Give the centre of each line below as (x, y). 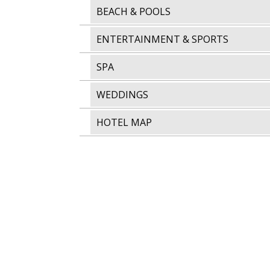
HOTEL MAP (124, 122)
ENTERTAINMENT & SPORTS (162, 39)
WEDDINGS (122, 95)
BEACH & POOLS (133, 11)
